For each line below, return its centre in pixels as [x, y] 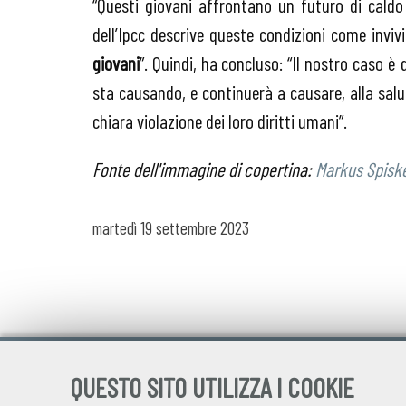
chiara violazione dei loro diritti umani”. [220, 120]
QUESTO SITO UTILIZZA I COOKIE [212, 387]
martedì [115, 227]
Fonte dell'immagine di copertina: [204, 169]
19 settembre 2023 [193, 227]
